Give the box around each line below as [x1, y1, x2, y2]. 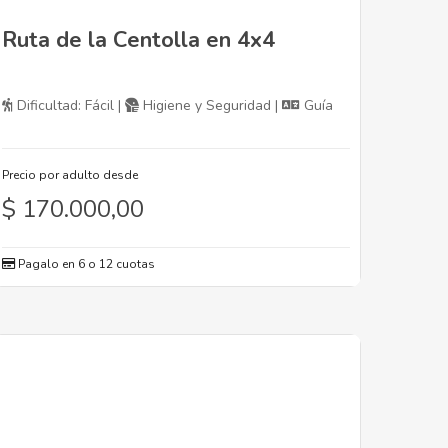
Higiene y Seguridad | [139, 96, 282, 116]
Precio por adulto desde [2, 167, 138, 184]
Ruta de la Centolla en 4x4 [2, 25, 275, 56]
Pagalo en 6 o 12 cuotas [15, 256, 155, 273]
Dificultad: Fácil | [13, 96, 125, 116]
